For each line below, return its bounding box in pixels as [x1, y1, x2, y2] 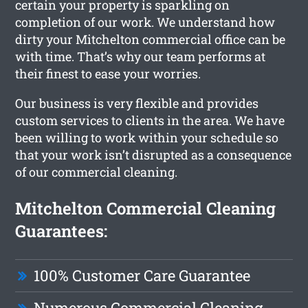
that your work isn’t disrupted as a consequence [15, 146, 292, 163]
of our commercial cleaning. [15, 163, 178, 180]
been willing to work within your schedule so [15, 129, 279, 146]
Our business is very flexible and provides [15, 94, 259, 111]
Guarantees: [15, 219, 108, 242]
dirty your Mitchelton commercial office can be [15, 30, 286, 47]
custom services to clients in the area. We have [15, 111, 285, 129]
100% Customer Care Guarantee [34, 265, 251, 285]
